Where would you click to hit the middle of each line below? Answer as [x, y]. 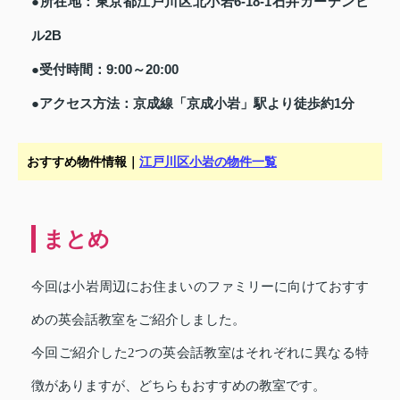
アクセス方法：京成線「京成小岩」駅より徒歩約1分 [197, 103]
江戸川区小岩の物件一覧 [208, 161]
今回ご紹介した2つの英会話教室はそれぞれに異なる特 [200, 352]
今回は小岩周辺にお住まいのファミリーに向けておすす [200, 286]
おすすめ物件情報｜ [83, 161]
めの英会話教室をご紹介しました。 [138, 319]
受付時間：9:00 [86, 69]
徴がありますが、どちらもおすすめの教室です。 [179, 385]
